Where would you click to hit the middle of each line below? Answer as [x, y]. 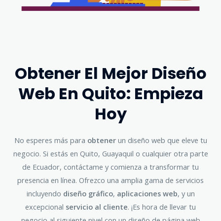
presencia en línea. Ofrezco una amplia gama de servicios [110, 180]
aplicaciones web [147, 194]
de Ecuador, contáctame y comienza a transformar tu [110, 167]
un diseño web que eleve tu [161, 140]
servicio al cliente [97, 207]
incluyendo [45, 194]
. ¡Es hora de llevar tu [162, 207]
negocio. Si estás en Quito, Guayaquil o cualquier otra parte [110, 154]
